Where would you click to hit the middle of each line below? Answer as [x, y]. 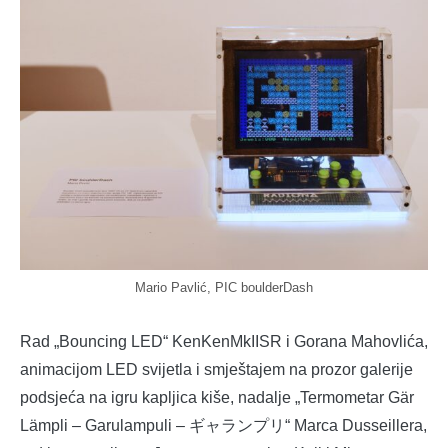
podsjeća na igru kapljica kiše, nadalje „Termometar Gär [217, 398]
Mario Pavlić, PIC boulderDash [224, 288]
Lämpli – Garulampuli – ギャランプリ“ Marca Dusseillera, [223, 426]
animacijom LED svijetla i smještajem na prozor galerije [216, 370]
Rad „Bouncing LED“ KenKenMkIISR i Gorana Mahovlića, [224, 342]
